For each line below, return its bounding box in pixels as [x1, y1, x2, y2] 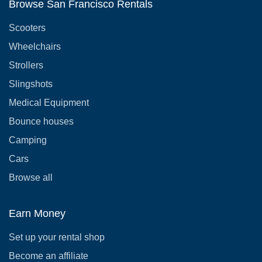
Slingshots [9, 79, 53, 89]
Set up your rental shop [9, 232, 105, 242]
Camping [9, 135, 47, 145]
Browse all [9, 173, 53, 182]
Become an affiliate [9, 251, 88, 261]
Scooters [9, 23, 46, 33]
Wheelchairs [9, 42, 61, 51]
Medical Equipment [9, 98, 89, 108]
